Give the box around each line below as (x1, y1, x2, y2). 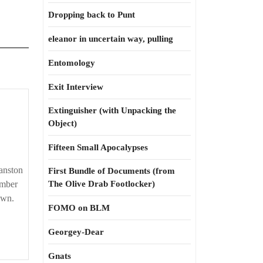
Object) (48, 119, 77, 128)
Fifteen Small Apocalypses (48, 143, 148, 152)
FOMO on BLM (48, 203, 110, 213)
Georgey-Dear (48, 227, 104, 237)
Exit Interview (48, 82, 103, 92)
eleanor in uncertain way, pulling (48, 34, 173, 43)
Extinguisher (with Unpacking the (48, 106, 176, 115)
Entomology (48, 58, 95, 68)
